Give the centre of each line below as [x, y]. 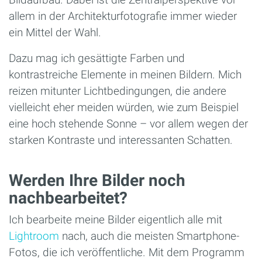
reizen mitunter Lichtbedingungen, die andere [118, 91]
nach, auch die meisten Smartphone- [149, 236]
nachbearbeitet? [68, 198]
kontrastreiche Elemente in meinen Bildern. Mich [125, 75]
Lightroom [34, 236]
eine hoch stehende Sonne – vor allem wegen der [128, 124]
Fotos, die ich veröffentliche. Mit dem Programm [127, 252]
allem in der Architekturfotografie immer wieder [123, 16]
